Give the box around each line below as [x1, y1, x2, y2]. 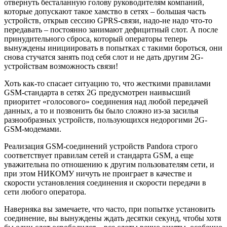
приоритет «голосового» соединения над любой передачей [4, 97, 208, 106]
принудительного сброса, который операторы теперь [4, 34, 187, 44]
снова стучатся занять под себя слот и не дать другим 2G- [4, 53, 203, 62]
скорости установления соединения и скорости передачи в [4, 178, 206, 187]
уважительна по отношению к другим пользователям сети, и [4, 160, 214, 169]
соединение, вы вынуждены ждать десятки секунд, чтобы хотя [4, 214, 221, 223]
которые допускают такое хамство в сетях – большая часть [4, 7, 206, 16]
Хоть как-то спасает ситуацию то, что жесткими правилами [4, 79, 211, 88]
